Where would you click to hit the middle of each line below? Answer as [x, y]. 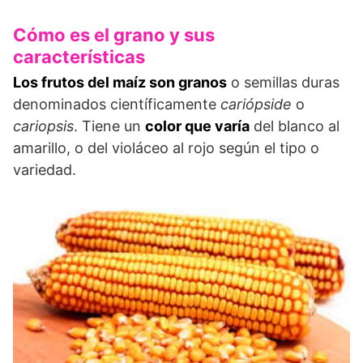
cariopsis [43, 126]
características [79, 56]
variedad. [45, 169]
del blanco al [295, 126]
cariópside [256, 104]
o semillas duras [283, 82]
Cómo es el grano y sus [114, 34]
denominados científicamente [117, 104]
